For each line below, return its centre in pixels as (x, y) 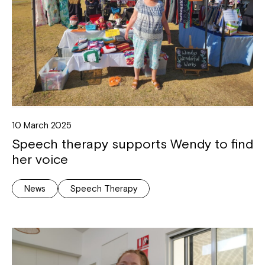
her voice (40, 159)
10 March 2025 (42, 125)
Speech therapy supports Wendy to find (132, 144)
